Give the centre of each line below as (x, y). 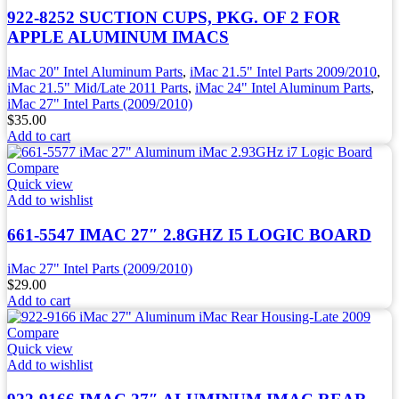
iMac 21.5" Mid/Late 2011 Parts (98, 87)
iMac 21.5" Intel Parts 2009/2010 (283, 71)
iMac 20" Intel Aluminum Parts (95, 71)
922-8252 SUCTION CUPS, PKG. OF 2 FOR (174, 18)
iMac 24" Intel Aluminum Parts (283, 87)
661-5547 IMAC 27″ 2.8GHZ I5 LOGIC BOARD (189, 234)
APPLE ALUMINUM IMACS (118, 37)
